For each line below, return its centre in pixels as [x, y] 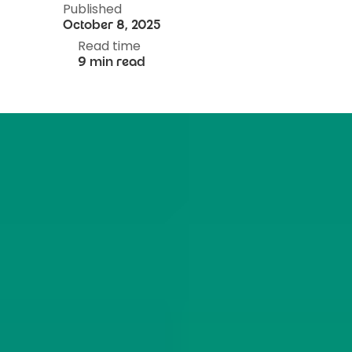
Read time [109, 46]
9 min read [112, 64]
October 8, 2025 [112, 26]
